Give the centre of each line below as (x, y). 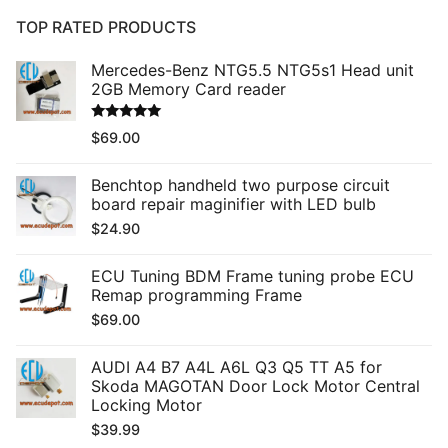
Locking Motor (146, 405)
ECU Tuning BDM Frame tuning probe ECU (252, 276)
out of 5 (113, 143)
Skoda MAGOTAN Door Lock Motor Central (255, 386)
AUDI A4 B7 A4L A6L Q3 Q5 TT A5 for (236, 367)
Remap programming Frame (196, 295)
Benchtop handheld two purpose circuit (240, 185)
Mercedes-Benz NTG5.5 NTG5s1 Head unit (252, 70)
